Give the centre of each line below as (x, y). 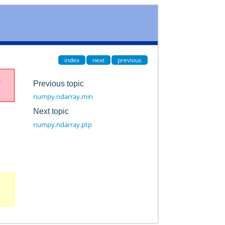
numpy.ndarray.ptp (62, 124)
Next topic (51, 111)
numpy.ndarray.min (63, 97)
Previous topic (58, 83)
